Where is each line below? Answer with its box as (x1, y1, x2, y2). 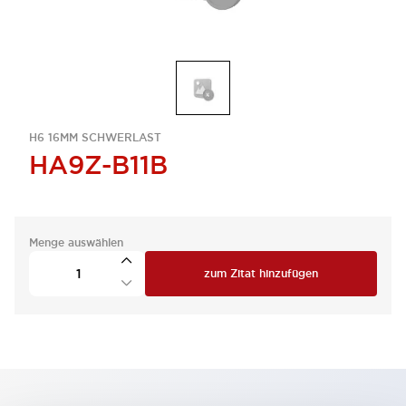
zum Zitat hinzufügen (204, 266, 318, 281)
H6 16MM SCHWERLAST (29, 130, 161, 145)
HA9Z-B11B (29, 149, 168, 181)
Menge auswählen (29, 236, 123, 250)
